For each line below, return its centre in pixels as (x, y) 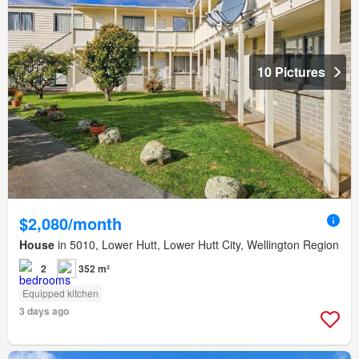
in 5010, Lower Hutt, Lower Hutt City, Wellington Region (197, 245)
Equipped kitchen (61, 293)
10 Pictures (291, 72)
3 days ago (44, 311)
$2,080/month (71, 224)
